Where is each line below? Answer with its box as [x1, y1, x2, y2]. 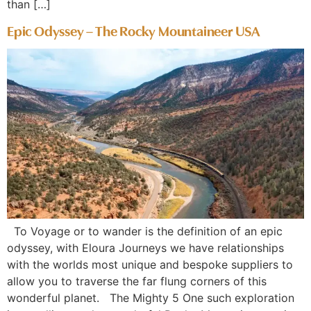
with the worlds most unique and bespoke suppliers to [7, 257, 293, 271]
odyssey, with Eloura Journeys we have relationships [7, 240, 284, 255]
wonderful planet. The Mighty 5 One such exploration [7, 290, 294, 305]
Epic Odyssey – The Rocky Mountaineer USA [7, 19, 260, 40]
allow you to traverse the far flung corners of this [7, 274, 267, 288]
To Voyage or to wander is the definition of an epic [7, 224, 283, 238]
